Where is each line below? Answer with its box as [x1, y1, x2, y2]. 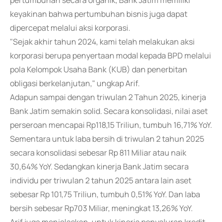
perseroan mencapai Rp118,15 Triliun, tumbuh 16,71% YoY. [10, 119, 212, 130]
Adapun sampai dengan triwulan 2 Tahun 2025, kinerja [10, 92, 206, 103]
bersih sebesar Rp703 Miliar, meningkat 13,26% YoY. [10, 203, 193, 214]
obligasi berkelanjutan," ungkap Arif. [10, 78, 140, 89]
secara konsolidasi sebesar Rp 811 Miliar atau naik [10, 147, 186, 158]
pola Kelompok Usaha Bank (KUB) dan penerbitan [10, 64, 187, 75]
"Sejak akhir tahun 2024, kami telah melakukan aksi [10, 36, 195, 47]
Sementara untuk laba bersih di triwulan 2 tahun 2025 [10, 133, 204, 144]
